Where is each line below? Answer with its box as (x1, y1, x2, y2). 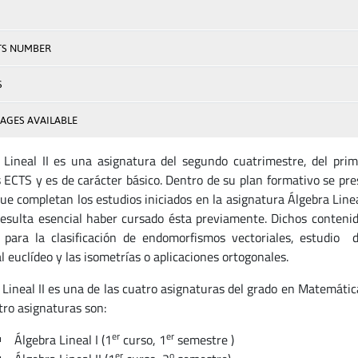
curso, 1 (119, 330, 166, 349)
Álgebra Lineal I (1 (14, 330, 112, 349)
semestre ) (173, 330, 234, 349)
